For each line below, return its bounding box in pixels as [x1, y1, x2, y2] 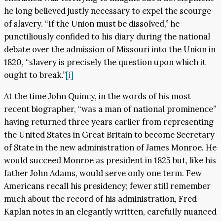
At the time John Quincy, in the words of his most [4, 90, 191, 102]
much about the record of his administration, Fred [4, 193, 197, 204]
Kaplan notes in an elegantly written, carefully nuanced [4, 206, 217, 217]
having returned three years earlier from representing [4, 116, 214, 127]
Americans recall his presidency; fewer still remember [4, 180, 211, 191]
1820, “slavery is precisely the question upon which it [4, 57, 206, 68]
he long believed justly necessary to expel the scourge [4, 5, 211, 17]
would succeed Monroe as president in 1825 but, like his [4, 154, 216, 166]
